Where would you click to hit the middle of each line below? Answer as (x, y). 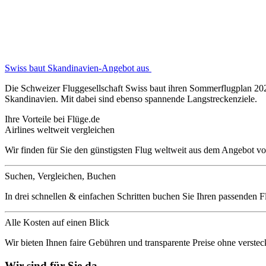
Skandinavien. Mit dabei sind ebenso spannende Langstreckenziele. (131, 99)
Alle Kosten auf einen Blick (57, 222)
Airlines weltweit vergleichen (60, 129)
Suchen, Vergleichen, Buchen (60, 176)
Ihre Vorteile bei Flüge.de (52, 119)
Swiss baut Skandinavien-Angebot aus (78, 68)
